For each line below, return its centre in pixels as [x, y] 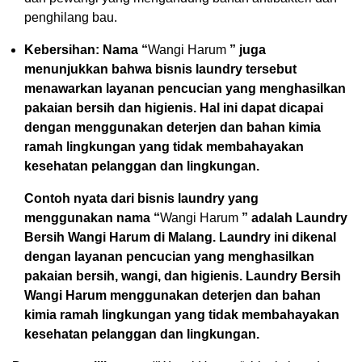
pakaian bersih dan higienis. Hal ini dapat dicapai [174, 107]
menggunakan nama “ [92, 217]
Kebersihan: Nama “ [86, 49]
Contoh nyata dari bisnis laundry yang [141, 198]
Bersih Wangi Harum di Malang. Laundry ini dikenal [180, 237]
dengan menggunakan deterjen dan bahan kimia [173, 127]
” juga [248, 49]
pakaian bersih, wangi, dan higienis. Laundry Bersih [183, 276]
